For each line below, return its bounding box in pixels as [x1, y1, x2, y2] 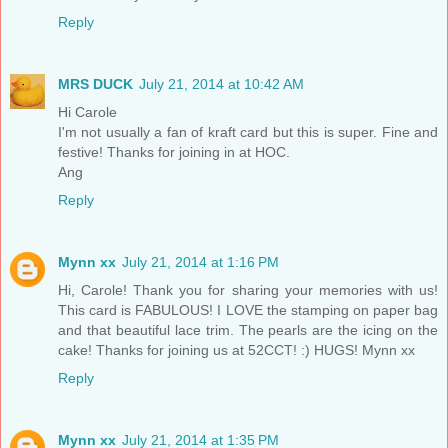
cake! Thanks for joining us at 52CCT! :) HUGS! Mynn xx [58, 341, 415, 358]
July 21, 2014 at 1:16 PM [122, 253, 279, 270]
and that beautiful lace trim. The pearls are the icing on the [58, 321, 438, 338]
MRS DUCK [58, 75, 133, 92]
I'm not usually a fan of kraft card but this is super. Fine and [58, 123, 438, 140]
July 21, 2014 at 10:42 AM [139, 75, 304, 92]
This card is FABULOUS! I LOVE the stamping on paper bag [58, 301, 438, 318]
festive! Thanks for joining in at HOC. [58, 143, 290, 160]
